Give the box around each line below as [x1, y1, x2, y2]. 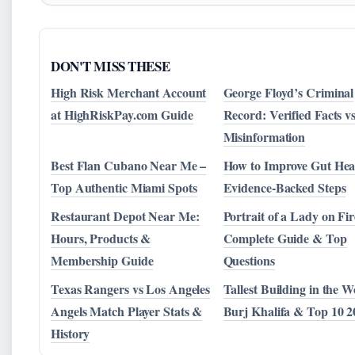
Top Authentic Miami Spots [51, 178, 197, 197]
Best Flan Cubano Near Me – [51, 156, 207, 175]
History [51, 324, 90, 343]
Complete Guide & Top [223, 229, 347, 248]
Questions [223, 251, 275, 270]
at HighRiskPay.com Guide [51, 105, 193, 124]
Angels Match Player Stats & [51, 302, 203, 321]
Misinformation [223, 128, 306, 147]
